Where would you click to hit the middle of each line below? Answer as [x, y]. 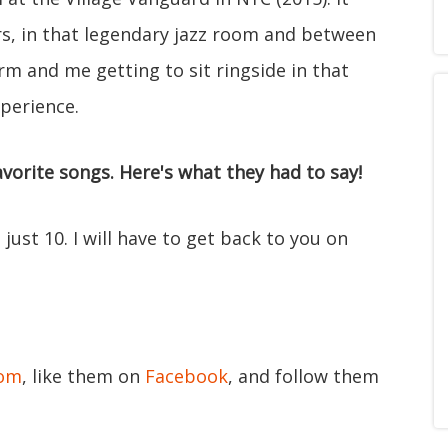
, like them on [83, 376]
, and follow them [303, 376]
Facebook [186, 376]
